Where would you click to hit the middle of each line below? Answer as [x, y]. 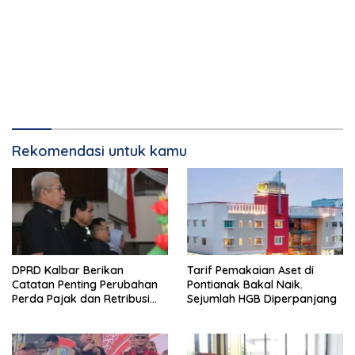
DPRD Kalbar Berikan [68, 271]
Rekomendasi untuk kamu [99, 151]
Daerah [32, 313]
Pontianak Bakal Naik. [245, 285]
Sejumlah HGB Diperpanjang [262, 299]
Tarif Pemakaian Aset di [250, 271]
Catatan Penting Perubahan [85, 285]
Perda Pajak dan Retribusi [81, 299]
